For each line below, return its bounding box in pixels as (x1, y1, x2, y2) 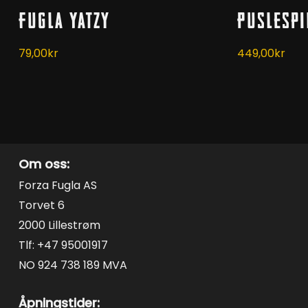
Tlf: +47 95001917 (18, 236, 108, 253)
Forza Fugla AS (18, 177, 97, 193)
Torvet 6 (18, 197, 65, 213)
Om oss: (18, 155, 69, 173)
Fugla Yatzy (18, 8, 110, 34)
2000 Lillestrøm (18, 217, 100, 233)
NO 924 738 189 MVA (18, 256, 127, 273)
